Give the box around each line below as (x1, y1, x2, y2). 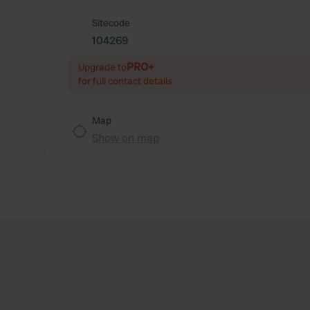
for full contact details (78, 75, 172, 87)
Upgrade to (78, 61, 127, 73)
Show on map (92, 131, 159, 145)
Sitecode (92, 17, 130, 29)
